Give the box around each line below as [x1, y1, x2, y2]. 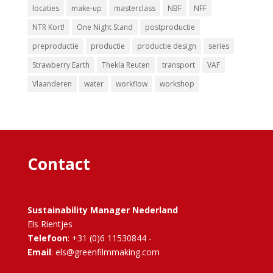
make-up [71, 3, 102, 14]
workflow [115, 79, 147, 90]
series [208, 41, 229, 52]
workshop [159, 79, 194, 90]
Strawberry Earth [32, 60, 90, 71]
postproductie [144, 22, 195, 33]
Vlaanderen [32, 79, 72, 90]
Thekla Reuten [101, 60, 150, 71]
